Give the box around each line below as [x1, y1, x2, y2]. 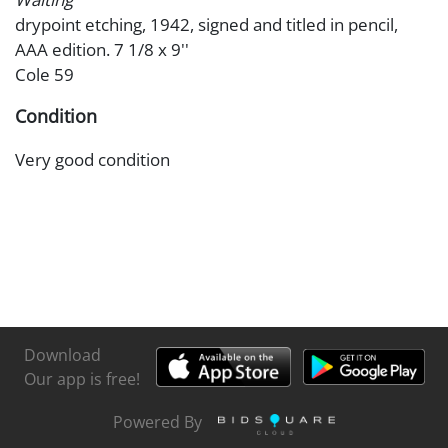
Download [23, 343, 101, 366]
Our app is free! [23, 367, 140, 390]
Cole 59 [15, 62, 74, 86]
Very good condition [15, 147, 170, 171]
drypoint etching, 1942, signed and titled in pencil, [15, 12, 398, 36]
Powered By [113, 411, 202, 434]
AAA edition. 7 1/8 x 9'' [15, 37, 189, 61]
